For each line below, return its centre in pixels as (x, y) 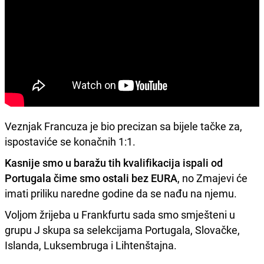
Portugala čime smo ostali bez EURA (91, 178)
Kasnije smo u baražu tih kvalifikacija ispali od (114, 163)
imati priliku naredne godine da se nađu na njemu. (121, 194)
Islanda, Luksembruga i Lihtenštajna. (91, 245)
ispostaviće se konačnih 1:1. (71, 142)
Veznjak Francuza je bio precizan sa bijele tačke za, (123, 126)
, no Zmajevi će (212, 178)
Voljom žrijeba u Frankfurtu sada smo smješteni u (120, 215)
